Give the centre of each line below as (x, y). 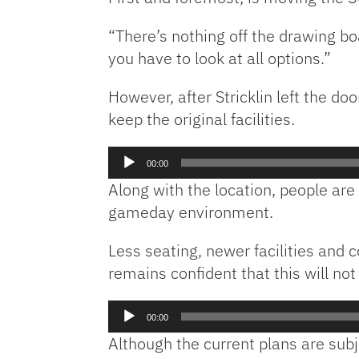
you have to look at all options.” (220, 58)
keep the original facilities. (202, 119)
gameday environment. (191, 212)
